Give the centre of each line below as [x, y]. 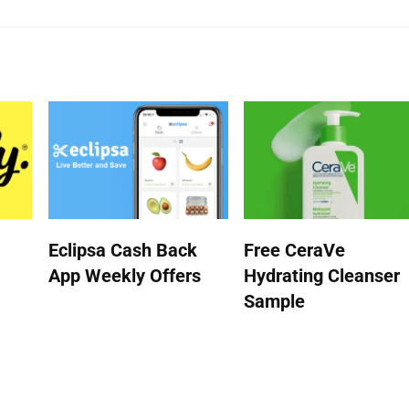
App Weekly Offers [124, 276]
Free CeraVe [294, 251]
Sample [274, 302]
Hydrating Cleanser [321, 276]
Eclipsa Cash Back [122, 251]
